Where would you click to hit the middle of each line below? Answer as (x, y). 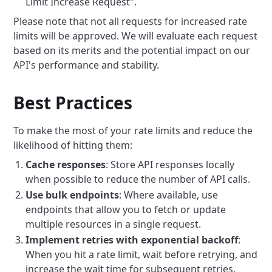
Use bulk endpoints (73, 195)
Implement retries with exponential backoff (132, 240)
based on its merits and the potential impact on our (132, 50)
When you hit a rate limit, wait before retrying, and (142, 254)
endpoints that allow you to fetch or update (126, 209)
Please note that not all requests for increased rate (131, 21)
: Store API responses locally (170, 165)
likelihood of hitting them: (73, 145)
